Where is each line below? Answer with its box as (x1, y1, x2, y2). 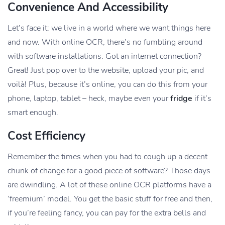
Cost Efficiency (8, 128, 85, 144)
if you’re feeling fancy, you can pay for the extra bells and (8, 207, 206, 218)
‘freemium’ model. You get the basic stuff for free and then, (8, 193, 212, 204)
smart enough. (8, 106, 58, 118)
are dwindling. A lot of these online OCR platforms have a (8, 179, 211, 190)
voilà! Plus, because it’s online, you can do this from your (8, 78, 207, 90)
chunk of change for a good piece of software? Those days (8, 165, 210, 176)
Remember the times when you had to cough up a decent (8, 151, 207, 162)
